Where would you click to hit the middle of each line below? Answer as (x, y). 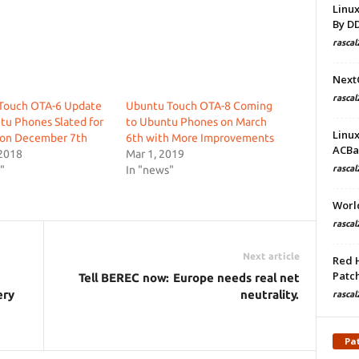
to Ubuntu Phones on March (196, 122)
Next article (271, 256)
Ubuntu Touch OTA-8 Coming (199, 106)
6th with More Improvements (200, 138)
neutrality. (270, 294)
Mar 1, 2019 (155, 154)
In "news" (149, 170)
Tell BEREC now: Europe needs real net (189, 278)
